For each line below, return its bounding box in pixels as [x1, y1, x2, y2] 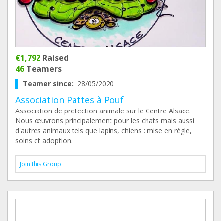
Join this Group [20, 160, 61, 168]
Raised [40, 52, 69, 63]
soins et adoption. [15, 136, 73, 145]
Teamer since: [23, 79, 77, 88]
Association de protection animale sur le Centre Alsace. [15, 106, 191, 115]
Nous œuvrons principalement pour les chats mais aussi [15, 116, 194, 125]
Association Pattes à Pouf [15, 94, 124, 106]
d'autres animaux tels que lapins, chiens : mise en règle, [15, 126, 192, 135]
